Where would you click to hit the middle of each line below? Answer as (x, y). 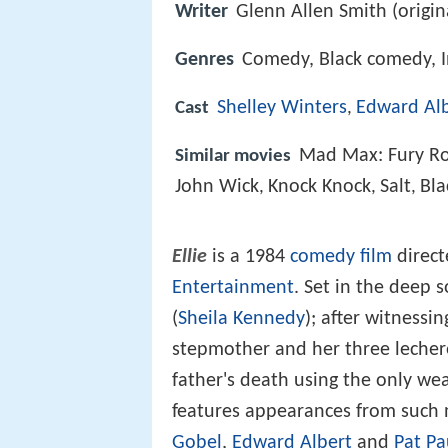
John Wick (217, 186)
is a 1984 (248, 257)
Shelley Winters (282, 108)
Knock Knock (319, 186)
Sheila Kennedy (241, 319)
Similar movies (233, 156)
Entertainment (233, 288)
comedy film (341, 257)
